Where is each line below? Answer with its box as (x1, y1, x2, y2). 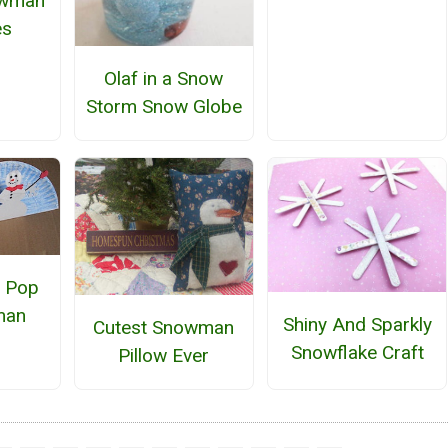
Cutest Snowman (93, 316, 235, 340)
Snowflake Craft (290, 340, 424, 364)
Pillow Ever (118, 344, 210, 368)
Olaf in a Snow (104, 67, 224, 91)
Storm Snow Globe (85, 95, 242, 119)
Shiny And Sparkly (282, 312, 432, 336)
